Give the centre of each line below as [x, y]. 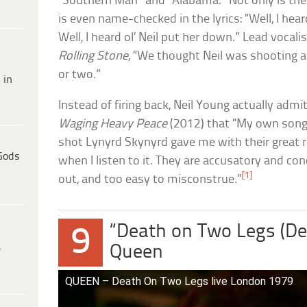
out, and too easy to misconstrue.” [150, 180]
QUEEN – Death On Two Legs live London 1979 [180, 281]
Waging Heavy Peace [113, 124]
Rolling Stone [94, 56]
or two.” [80, 75]
